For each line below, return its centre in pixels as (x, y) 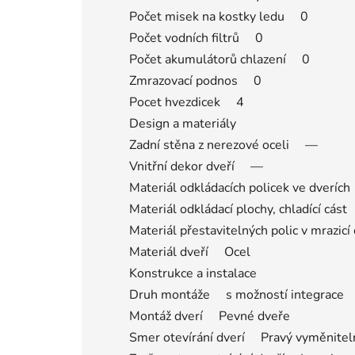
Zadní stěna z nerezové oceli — (223, 145)
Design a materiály (183, 123)
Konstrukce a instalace (193, 273)
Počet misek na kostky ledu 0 (219, 16)
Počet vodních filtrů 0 (196, 38)
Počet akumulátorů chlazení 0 (219, 59)
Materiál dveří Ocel (190, 252)
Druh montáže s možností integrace (237, 294)
